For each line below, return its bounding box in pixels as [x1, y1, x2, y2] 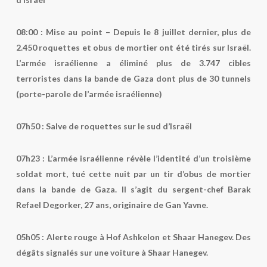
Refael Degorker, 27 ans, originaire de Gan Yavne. [15, 200, 208, 210]
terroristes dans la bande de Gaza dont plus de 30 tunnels [15, 73, 252, 83]
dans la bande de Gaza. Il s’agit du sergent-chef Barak [15, 184, 252, 194]
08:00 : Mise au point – [15, 27, 113, 37]
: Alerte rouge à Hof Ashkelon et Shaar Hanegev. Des [39, 232, 252, 242]
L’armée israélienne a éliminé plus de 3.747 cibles [15, 58, 252, 68]
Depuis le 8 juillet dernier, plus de [113, 27, 252, 37]
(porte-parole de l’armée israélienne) [15, 89, 162, 99]
